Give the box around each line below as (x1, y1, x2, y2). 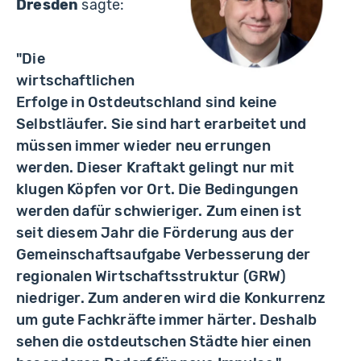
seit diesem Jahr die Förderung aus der (16, 223, 294, 242)
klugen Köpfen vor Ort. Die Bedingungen (16, 180, 298, 198)
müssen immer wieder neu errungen (16, 136, 271, 155)
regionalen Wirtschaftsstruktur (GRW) (16, 267, 287, 285)
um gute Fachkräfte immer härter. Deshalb (16, 310, 317, 329)
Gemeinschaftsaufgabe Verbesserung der (16, 245, 311, 263)
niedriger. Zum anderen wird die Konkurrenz (16, 288, 326, 307)
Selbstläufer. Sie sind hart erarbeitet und (16, 114, 307, 133)
